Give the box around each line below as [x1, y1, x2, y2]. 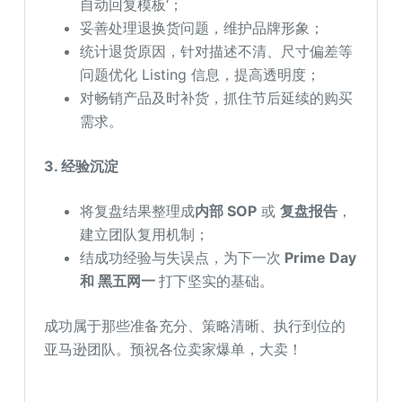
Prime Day [281, 249, 357, 267]
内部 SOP [195, 202, 258, 221]
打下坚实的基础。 [159, 272, 275, 291]
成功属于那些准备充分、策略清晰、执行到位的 [44, 317, 346, 336]
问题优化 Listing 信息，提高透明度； [80, 66, 321, 84]
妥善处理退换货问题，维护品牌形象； [80, 19, 325, 38]
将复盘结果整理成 [80, 202, 196, 221]
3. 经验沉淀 [44, 157, 119, 176]
